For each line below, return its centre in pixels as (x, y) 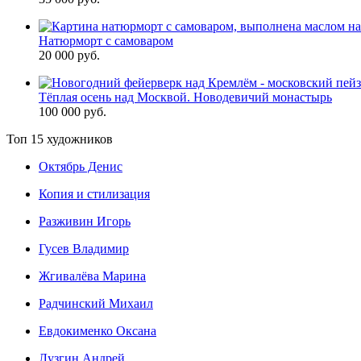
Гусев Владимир (84, 249)
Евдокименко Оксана (98, 331)
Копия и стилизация (94, 194)
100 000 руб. (73, 112)
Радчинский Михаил (96, 303)
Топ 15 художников (60, 139)
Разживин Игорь (85, 221)
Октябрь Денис (81, 166)
